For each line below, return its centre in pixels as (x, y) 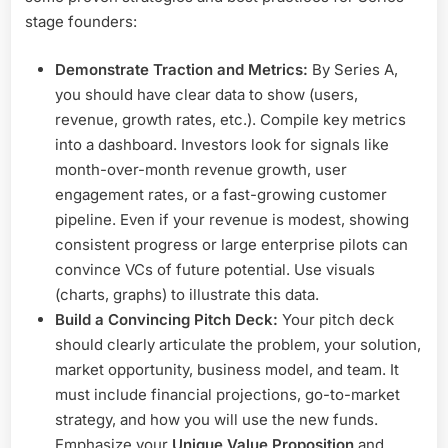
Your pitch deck (336, 319)
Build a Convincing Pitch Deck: (166, 319)
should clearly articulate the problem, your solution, (238, 344)
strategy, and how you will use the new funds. (216, 419)
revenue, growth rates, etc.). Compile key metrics (230, 119)
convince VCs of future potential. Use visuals (215, 269)
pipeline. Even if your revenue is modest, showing (232, 219)
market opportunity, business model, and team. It (227, 369)
